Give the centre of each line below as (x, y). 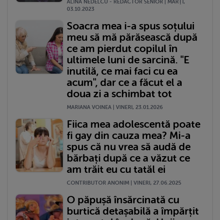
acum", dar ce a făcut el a (124, 82)
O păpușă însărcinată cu (123, 200)
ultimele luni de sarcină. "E (128, 60)
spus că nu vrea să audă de (129, 147)
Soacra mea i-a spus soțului (131, 26)
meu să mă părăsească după (132, 37)
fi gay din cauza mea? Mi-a (129, 135)
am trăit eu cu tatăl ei (116, 169)
